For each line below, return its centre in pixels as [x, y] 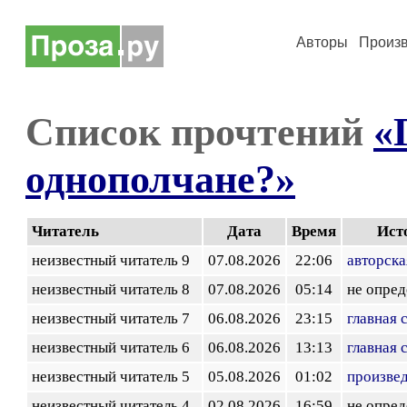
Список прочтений [199, 132]
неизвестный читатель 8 [114, 289]
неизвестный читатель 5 [114, 377]
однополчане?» [160, 179]
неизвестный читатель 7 [114, 318]
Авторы [322, 42]
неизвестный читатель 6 [114, 347]
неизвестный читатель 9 [114, 260]
